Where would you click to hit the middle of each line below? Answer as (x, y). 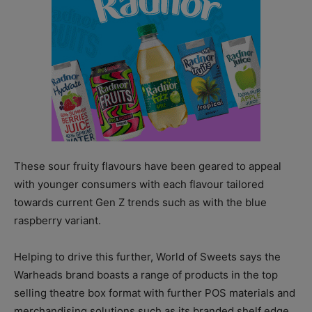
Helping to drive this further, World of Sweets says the (147, 257)
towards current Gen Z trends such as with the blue (140, 203)
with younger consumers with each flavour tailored (139, 185)
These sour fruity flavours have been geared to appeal (148, 166)
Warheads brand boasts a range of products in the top (146, 275)
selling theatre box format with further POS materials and (155, 293)
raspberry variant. (57, 221)
